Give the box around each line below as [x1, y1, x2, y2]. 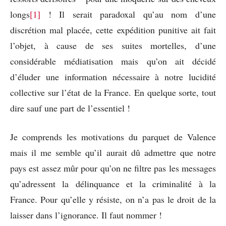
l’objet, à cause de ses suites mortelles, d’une [10, 39, 216, 51]
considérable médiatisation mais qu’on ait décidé [10, 54, 216, 67]
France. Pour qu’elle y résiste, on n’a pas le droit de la [10, 193, 216, 205]
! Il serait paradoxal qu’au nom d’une [40, 8, 216, 20]
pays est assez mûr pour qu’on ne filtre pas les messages [10, 161, 216, 174]
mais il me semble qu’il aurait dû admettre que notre [10, 146, 216, 158]
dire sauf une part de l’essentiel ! [10, 101, 130, 114]
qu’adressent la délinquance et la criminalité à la [10, 177, 216, 190]
